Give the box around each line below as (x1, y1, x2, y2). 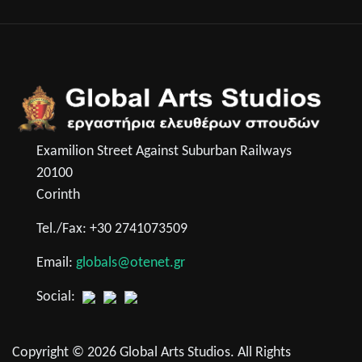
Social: (36, 289, 78, 305)
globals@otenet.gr (76, 255, 185, 271)
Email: (36, 255, 76, 271)
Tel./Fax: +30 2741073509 (36, 221, 187, 238)
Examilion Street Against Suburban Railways (36, 144, 292, 160)
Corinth (36, 187, 80, 204)
